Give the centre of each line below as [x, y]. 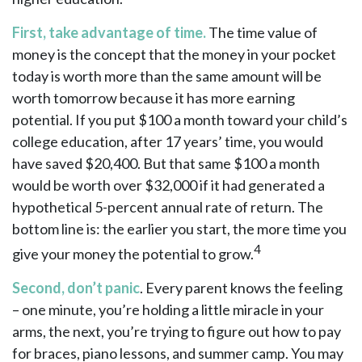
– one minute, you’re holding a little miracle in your [168, 309]
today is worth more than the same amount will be [167, 76]
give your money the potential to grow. [133, 254]
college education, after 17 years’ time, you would [168, 141]
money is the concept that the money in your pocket [174, 54]
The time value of [262, 32]
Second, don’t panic [76, 288]
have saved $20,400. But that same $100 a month [166, 163]
